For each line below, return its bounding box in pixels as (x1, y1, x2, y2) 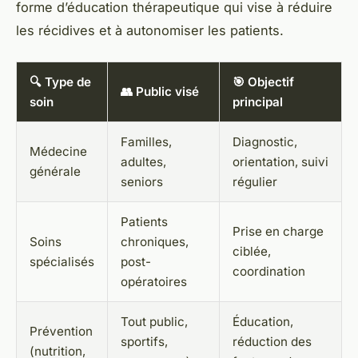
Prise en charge (233, 223, 324, 239)
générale (30, 163, 81, 179)
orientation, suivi (233, 153, 328, 169)
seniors (121, 173, 163, 189)
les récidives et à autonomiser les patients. (16, 22, 284, 38)
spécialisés (30, 253, 94, 269)
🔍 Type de (30, 74, 91, 89)
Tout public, (121, 313, 188, 329)
